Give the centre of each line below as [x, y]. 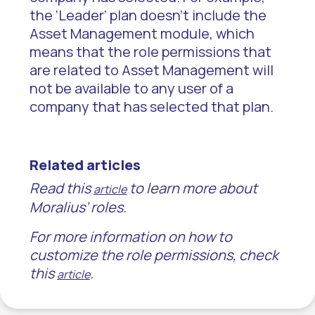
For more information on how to [131, 237]
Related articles [85, 165]
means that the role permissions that [150, 52]
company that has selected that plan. [152, 107]
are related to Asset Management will [152, 70]
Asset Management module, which [142, 33]
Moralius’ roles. [78, 207]
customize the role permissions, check [154, 255]
